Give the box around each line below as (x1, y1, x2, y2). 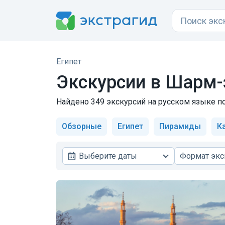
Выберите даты (79, 151, 137, 161)
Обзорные (62, 122, 101, 131)
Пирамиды (159, 122, 201, 131)
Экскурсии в (56, 72, 165, 93)
